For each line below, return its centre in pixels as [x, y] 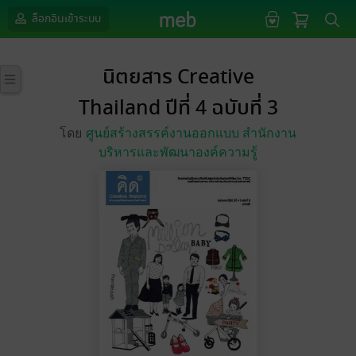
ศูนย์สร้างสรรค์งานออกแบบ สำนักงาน [191, 133]
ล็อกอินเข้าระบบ [65, 19]
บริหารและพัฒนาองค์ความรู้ [178, 152]
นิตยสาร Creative [178, 77]
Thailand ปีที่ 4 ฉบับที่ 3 [178, 108]
